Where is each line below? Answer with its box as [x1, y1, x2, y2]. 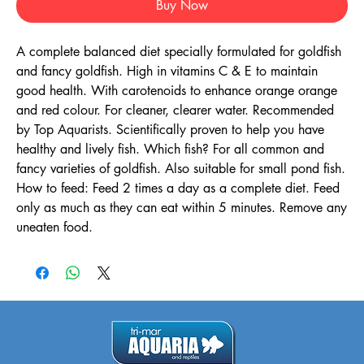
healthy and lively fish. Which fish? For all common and [16, 141, 324, 158]
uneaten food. [16, 219, 93, 236]
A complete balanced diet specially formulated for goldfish [16, 43, 341, 60]
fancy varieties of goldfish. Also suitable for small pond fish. [16, 160, 345, 177]
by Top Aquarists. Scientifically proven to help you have [16, 121, 324, 138]
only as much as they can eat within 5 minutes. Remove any [16, 199, 347, 216]
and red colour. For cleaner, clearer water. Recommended [16, 102, 334, 119]
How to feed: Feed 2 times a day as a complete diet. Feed [16, 180, 340, 197]
